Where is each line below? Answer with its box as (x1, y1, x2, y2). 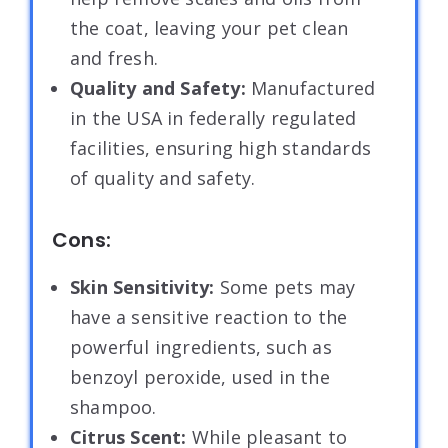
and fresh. (70, 45, 158, 70)
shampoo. (70, 394, 157, 419)
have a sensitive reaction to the (70, 304, 348, 329)
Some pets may (219, 274, 356, 299)
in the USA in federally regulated (70, 105, 357, 130)
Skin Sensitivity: (70, 274, 220, 299)
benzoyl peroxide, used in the (70, 364, 330, 389)
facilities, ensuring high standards (70, 135, 371, 160)
